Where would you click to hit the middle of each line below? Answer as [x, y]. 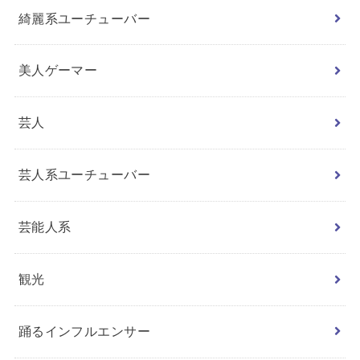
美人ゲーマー [58, 70]
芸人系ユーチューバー [84, 175]
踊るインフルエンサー [84, 331]
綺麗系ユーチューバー [84, 18]
